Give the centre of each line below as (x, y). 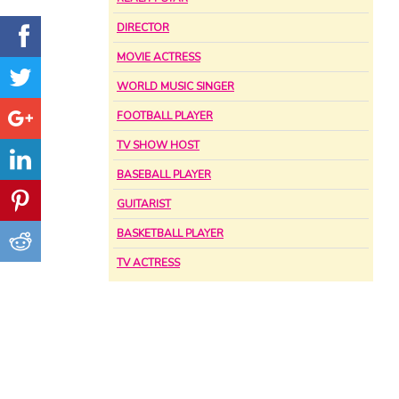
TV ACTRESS (148, 263)
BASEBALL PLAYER (164, 175)
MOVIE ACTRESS (159, 57)
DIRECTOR (143, 28)
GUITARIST (144, 204)
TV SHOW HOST (158, 146)
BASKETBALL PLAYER (170, 234)
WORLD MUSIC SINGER (175, 87)
